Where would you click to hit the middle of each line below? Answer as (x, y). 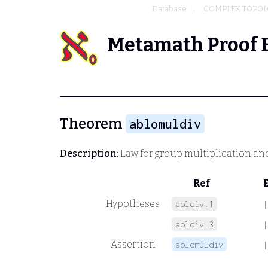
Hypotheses (133, 203)
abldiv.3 (194, 224)
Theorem (93, 124)
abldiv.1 (194, 203)
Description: (89, 153)
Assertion (133, 244)
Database (169, 9)
